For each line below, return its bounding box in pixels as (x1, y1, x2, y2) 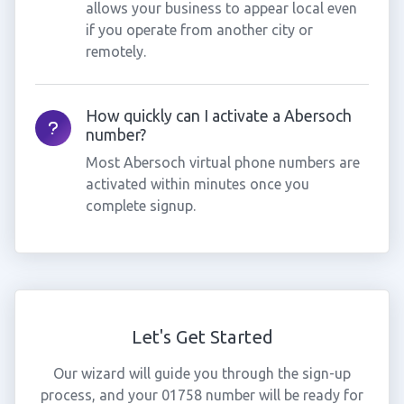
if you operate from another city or (85, 22, 313, 38)
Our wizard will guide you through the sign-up (53, 365, 351, 381)
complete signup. (85, 197, 196, 214)
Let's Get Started (131, 326, 273, 347)
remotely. (85, 43, 146, 60)
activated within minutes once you (85, 176, 309, 192)
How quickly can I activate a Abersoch (85, 107, 352, 124)
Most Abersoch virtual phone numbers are (85, 154, 360, 170)
